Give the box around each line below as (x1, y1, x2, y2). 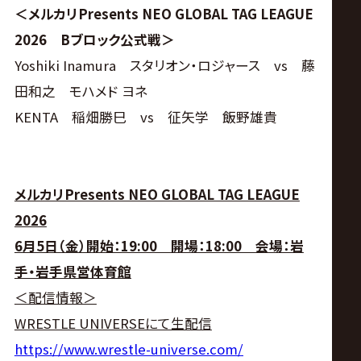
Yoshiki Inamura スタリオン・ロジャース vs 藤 (14, 55, 315, 75)
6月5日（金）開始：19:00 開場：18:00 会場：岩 (14, 235, 304, 255)
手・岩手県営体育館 (14, 261, 131, 281)
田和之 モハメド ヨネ (14, 81, 147, 101)
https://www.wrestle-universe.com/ (14, 338, 243, 359)
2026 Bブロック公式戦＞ (14, 29, 175, 49)
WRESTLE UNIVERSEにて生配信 (14, 313, 212, 333)
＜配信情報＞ (14, 287, 97, 307)
